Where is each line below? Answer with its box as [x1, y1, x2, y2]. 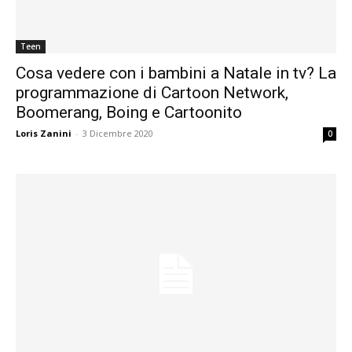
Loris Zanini [16, 126, 71, 139]
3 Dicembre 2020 [82, 126, 153, 139]
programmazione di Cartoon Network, [16, 82, 288, 102]
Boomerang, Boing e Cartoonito [16, 102, 242, 122]
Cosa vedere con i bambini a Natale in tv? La [16, 63, 336, 82]
